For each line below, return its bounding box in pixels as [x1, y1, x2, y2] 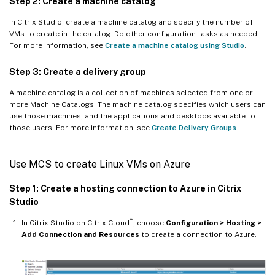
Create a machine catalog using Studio [105, 41, 244, 50]
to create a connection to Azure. [139, 230, 257, 239]
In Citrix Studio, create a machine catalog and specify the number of [9, 18, 253, 27]
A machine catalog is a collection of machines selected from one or [9, 88, 253, 98]
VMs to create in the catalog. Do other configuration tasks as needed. [9, 29, 259, 39]
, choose [133, 219, 166, 228]
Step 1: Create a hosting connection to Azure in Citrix [9, 184, 241, 194]
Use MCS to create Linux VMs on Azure [9, 158, 190, 171]
